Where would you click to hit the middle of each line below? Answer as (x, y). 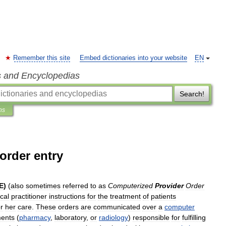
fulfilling (194, 217)
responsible (151, 217)
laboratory (70, 217)
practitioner (29, 196)
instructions (67, 196)
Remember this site (42, 58)
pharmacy (35, 217)
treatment (125, 196)
